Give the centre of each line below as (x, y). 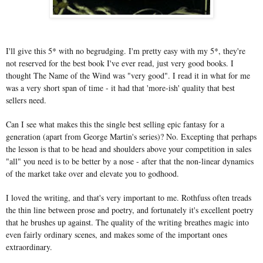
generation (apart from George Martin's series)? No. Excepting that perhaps (131, 136)
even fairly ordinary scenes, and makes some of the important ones (117, 234)
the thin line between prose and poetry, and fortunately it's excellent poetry (130, 210)
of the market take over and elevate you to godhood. (92, 173)
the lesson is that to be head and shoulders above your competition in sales (129, 149)
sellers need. (26, 100)
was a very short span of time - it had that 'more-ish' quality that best (120, 87)
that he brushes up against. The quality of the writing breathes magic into (127, 222)
